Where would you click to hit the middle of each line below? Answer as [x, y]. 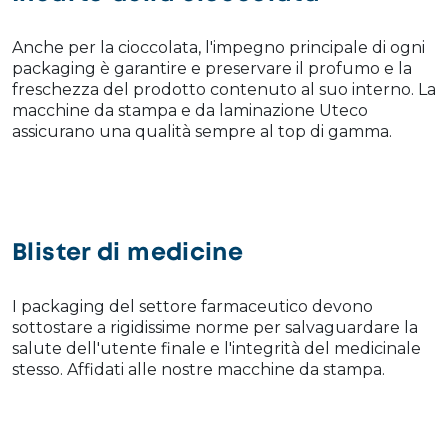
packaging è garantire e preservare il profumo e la [212, 68]
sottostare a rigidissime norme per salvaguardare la [215, 327]
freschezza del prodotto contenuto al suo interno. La [224, 89]
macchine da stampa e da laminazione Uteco [190, 110]
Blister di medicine [128, 253]
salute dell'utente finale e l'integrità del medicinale [216, 348]
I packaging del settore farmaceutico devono [192, 306]
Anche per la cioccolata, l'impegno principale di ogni [218, 47]
